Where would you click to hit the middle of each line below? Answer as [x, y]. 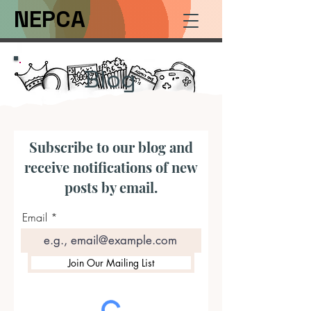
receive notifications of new [111, 167]
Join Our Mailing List [111, 263]
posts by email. [111, 187]
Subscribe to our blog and [111, 147]
